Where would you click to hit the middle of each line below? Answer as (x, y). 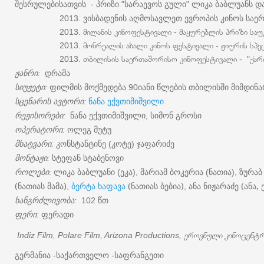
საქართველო (82, 255)
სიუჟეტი (30, 87)
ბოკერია (187, 172)
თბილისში (209, 87)
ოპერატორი (39, 129)
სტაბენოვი (103, 158)
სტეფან (66, 158)
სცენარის (33, 101)
